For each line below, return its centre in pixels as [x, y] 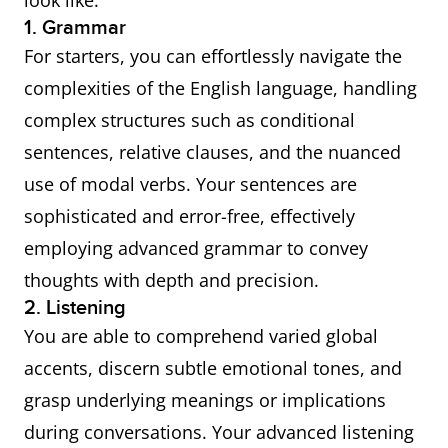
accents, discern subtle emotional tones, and [213, 368]
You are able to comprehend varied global [201, 336]
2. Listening [75, 308]
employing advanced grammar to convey [196, 248]
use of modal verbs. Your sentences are [190, 184]
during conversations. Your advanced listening [219, 432]
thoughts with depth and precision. [171, 280]
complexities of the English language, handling [220, 88]
